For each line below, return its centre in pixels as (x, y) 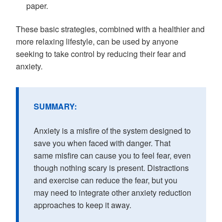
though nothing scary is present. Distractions (111, 167)
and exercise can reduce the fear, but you (106, 180)
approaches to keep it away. (83, 205)
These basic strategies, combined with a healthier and (110, 29)
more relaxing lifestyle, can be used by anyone (97, 41)
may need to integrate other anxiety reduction (112, 192)
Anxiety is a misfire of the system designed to (112, 130)
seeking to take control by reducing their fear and (101, 54)
